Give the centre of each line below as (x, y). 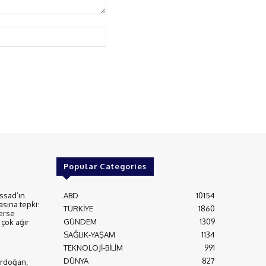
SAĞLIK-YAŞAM (89, 235)
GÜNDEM (80, 222)
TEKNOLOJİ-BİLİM (93, 248)
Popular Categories (105, 167)
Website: (123, 33)
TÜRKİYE (78, 209)
